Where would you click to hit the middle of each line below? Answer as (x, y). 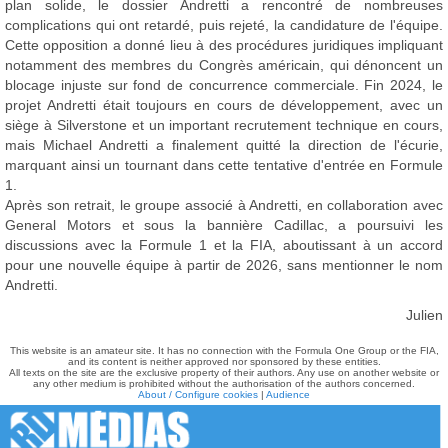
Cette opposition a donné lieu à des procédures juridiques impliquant (224, 45)
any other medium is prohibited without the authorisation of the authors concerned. (224, 383)
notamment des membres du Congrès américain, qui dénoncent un (224, 65)
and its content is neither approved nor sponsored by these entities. (224, 361)
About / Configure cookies (198, 394)
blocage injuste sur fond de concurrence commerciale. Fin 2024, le (224, 85)
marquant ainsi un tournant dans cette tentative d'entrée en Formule (224, 165)
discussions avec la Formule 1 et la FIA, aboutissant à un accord (224, 245)
